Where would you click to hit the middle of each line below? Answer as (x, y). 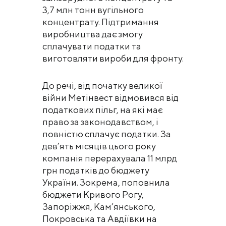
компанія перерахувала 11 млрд (110, 158)
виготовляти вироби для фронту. (113, 58)
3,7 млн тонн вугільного (93, 10)
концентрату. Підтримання (101, 22)
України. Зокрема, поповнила (106, 182)
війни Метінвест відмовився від (110, 97)
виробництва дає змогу (93, 34)
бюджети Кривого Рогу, (93, 194)
